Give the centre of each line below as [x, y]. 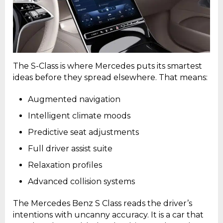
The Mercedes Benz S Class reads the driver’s [103, 204]
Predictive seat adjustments [83, 132]
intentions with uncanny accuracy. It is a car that [108, 215]
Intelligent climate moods [79, 116]
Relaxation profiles [65, 165]
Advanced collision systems [81, 182]
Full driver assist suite [70, 149]
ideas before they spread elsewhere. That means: [110, 78]
